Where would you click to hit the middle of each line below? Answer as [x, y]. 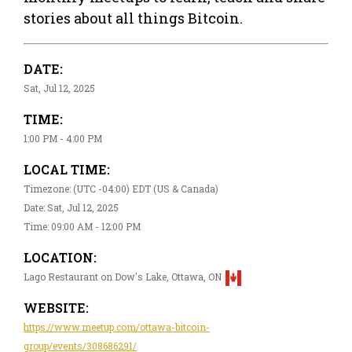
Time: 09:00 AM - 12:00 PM [82, 226]
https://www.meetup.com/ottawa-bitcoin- [117, 326]
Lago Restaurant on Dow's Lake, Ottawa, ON [123, 276]
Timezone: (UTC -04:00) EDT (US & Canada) [121, 188]
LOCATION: [60, 257]
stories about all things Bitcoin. [133, 18]
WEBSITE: [56, 307]
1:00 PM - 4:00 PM [63, 138]
